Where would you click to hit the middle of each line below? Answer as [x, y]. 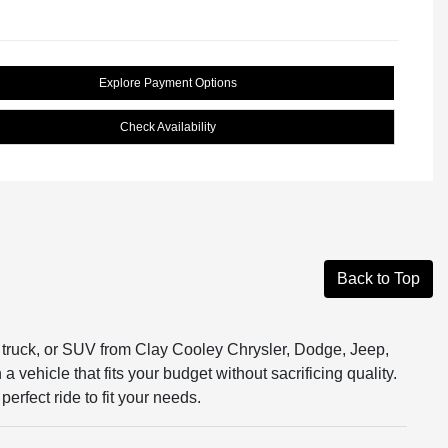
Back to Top [378, 278]
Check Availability [168, 127]
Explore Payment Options [168, 83]
